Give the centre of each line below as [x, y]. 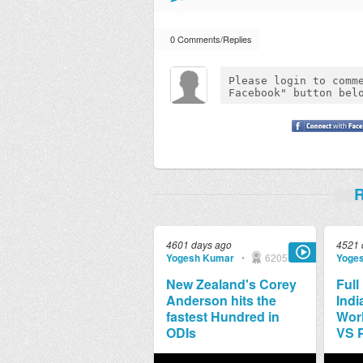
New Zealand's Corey [231, 284]
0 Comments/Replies [211, 39]
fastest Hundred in [222, 316]
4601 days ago [199, 244]
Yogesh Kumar [200, 258]
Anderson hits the [221, 300]
